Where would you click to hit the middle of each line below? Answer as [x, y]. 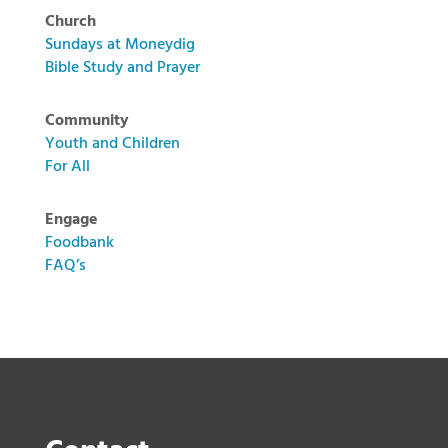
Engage [71, 220]
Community [86, 121]
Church [70, 22]
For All [67, 167]
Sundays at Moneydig [119, 45]
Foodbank [79, 243]
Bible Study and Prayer [122, 68]
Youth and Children [112, 144]
